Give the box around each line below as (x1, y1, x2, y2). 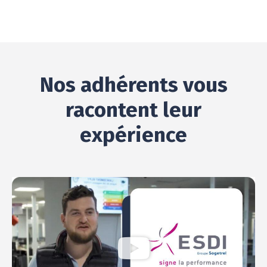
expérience (80, 122, 187, 147)
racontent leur (66, 97, 201, 122)
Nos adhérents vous (39, 72, 228, 97)
